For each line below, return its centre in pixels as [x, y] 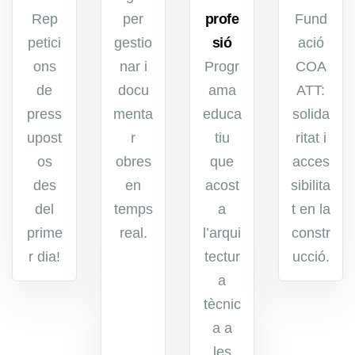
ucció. [311, 256]
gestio [133, 42]
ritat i [311, 137]
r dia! [44, 256]
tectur [222, 256]
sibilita [311, 185]
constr [311, 233]
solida [311, 114]
